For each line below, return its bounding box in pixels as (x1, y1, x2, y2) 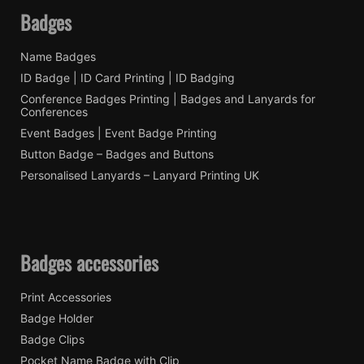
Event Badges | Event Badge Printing (20, 125, 217, 140)
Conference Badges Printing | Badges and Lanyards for (20, 91, 315, 106)
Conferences (20, 104, 88, 119)
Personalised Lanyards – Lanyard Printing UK (20, 167, 259, 182)
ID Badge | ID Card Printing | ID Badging (20, 70, 235, 84)
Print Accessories (20, 289, 111, 304)
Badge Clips (20, 331, 84, 346)
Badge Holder (20, 310, 93, 325)
